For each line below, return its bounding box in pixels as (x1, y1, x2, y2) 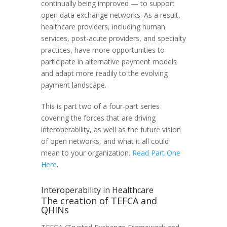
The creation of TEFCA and (41, 194, 157, 207)
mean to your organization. (41, 147, 132, 158)
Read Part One (132, 147, 180, 158)
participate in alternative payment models (41, 56, 177, 66)
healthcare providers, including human (41, 21, 165, 31)
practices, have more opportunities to (41, 45, 165, 55)
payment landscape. (41, 80, 106, 90)
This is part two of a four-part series (41, 101, 160, 111)
